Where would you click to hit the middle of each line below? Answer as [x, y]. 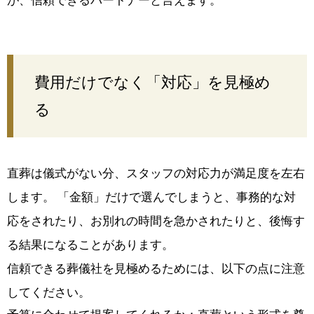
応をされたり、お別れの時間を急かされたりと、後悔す [156, 221]
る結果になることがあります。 [90, 245]
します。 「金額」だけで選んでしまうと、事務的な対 [151, 197]
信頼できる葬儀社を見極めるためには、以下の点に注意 [156, 268]
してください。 [49, 292]
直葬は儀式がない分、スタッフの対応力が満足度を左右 [156, 173]
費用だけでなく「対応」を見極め [152, 82]
